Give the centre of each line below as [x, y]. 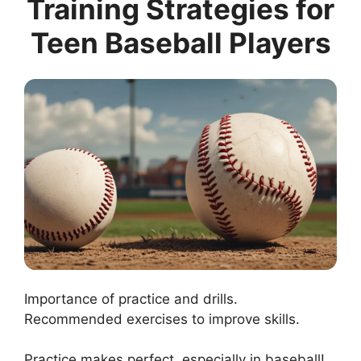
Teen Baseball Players [180, 42]
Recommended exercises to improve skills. [162, 319]
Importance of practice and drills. [131, 299]
